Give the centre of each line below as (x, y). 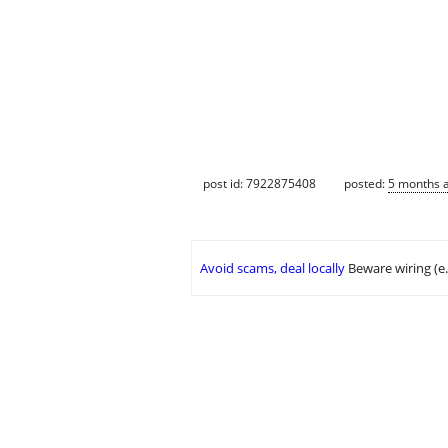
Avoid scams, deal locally (272, 268)
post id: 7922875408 (259, 183)
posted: (366, 183)
